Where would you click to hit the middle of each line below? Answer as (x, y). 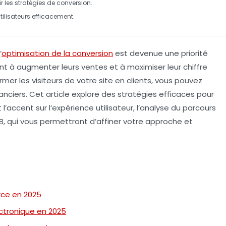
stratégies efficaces (156, 94)
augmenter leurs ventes (62, 67)
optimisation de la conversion (57, 53)
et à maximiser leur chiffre (157, 67)
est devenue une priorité (160, 53)
